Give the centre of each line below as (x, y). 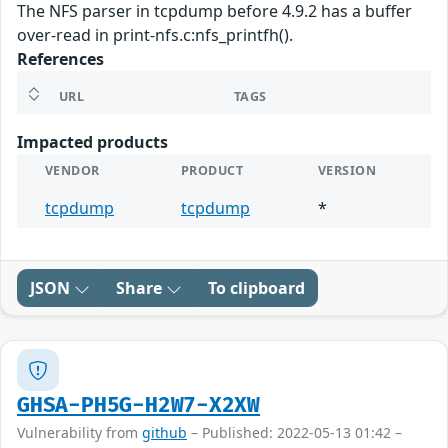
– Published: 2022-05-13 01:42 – (294, 433)
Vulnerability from (79, 433)
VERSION (347, 171)
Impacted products (92, 142)
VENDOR (72, 171)
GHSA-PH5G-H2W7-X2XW (139, 406)
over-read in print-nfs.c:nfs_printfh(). (155, 35)
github (164, 433)
